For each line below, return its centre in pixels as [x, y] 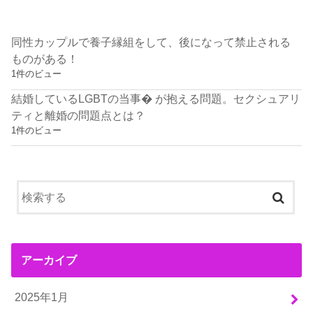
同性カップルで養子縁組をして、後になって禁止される [151, 42]
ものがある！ [45, 59]
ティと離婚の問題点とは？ [79, 115]
